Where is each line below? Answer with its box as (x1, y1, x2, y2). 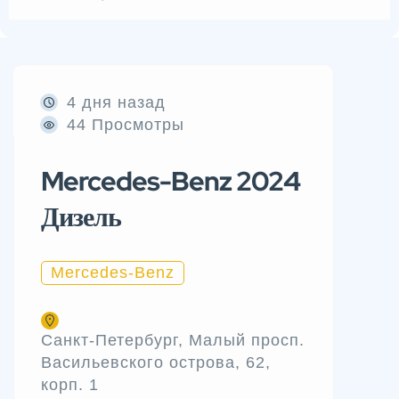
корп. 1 (41, 375, 99, 394)
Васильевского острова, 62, (41, 353, 271, 371)
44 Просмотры (67, 115, 184, 134)
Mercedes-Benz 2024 (41, 162, 300, 199)
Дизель (41, 198, 121, 234)
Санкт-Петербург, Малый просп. (41, 330, 305, 349)
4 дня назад (67, 93, 166, 111)
